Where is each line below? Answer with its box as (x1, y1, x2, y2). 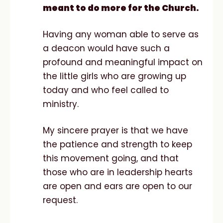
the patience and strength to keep (43, 138, 192, 150)
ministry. (43, 98, 81, 110)
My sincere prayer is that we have (43, 124, 188, 136)
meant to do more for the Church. (43, 1, 199, 14)
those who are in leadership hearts (43, 166, 193, 178)
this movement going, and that (43, 152, 179, 164)
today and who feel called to (43, 84, 169, 96)
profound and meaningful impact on (43, 56, 203, 68)
